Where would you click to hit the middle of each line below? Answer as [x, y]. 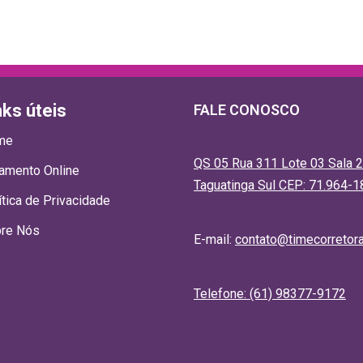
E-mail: [214, 240]
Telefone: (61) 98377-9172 [270, 294]
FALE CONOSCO [247, 110]
